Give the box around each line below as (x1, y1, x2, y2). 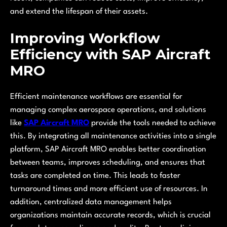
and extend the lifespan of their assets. (10, 8, 148, 16)
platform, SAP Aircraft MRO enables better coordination (10, 145, 206, 154)
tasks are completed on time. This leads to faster (10, 171, 180, 180)
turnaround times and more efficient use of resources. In (10, 184, 208, 193)
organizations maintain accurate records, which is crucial (10, 211, 211, 219)
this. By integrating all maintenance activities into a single (10, 132, 216, 140)
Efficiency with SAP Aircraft (10, 46, 210, 63)
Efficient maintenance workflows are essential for (10, 92, 182, 101)
